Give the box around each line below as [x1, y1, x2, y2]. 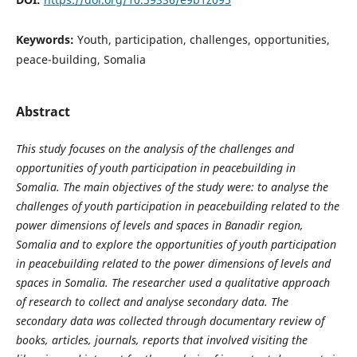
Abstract [15, 103, 70, 120]
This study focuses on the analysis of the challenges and [15, 141, 294, 157]
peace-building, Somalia [15, 51, 146, 67]
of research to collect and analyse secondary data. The [15, 294, 288, 310]
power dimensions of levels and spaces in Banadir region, [15, 218, 304, 233]
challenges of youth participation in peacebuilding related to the [15, 198, 339, 214]
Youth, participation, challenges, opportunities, [76, 31, 330, 47]
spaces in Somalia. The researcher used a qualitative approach [15, 275, 330, 291]
